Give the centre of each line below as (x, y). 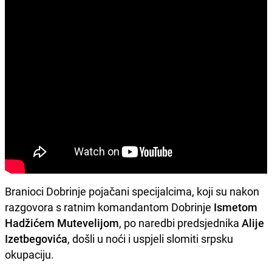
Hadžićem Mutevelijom (62, 223)
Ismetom (236, 207)
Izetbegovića (36, 238)
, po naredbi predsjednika (179, 223)
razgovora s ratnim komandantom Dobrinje (108, 207)
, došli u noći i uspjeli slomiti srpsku (150, 238)
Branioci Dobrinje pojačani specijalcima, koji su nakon (132, 191)
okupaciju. (29, 254)
